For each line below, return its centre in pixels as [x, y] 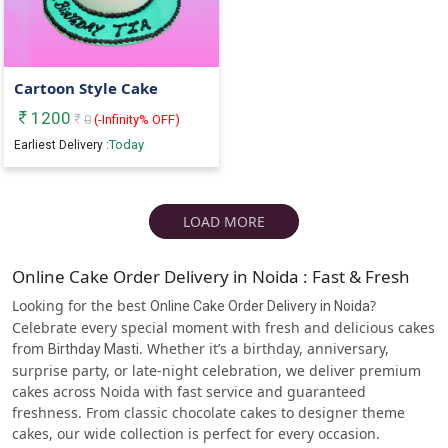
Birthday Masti [93, 348]
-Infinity [119, 120]
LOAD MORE [224, 221]
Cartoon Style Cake [86, 88]
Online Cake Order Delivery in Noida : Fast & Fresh [211, 276]
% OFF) [160, 120]
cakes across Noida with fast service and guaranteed [189, 391]
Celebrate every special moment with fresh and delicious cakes [223, 327]
